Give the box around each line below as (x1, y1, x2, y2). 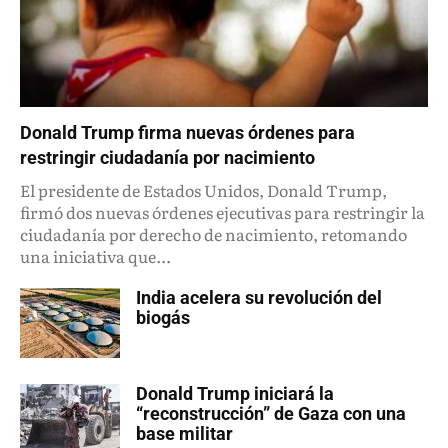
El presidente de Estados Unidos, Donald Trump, (20, 177, 387, 202)
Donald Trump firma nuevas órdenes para (20, 121, 355, 143)
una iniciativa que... (20, 243, 171, 268)
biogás (136, 306, 190, 328)
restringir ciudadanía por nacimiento (20, 146, 315, 168)
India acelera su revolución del (136, 286, 382, 308)
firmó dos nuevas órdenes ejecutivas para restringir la (20, 199, 425, 224)
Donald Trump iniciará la (136, 382, 334, 404)
